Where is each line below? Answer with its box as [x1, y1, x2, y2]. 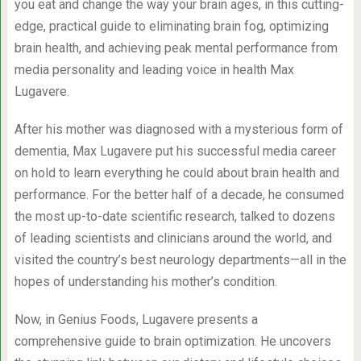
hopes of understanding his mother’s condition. [14, 273, 277, 289]
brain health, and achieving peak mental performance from [14, 39, 338, 56]
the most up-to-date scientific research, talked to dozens [14, 208, 335, 224]
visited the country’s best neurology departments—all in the [14, 251, 346, 268]
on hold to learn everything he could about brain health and [14, 164, 339, 180]
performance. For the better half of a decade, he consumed [14, 186, 344, 202]
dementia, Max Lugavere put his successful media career [14, 143, 336, 159]
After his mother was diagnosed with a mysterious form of [14, 121, 343, 137]
